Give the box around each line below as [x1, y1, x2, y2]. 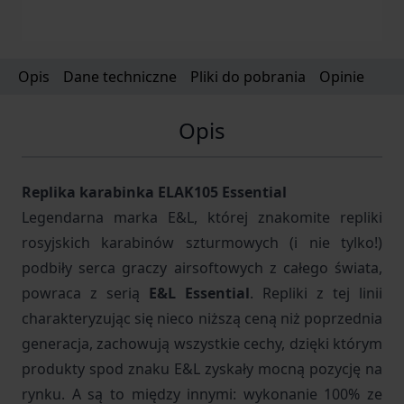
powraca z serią [22, 282, 149, 303]
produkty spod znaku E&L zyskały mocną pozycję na [22, 358, 382, 379]
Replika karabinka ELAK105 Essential [22, 181, 287, 202]
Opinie [319, 66, 364, 87]
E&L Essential [149, 282, 250, 303]
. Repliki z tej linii [250, 282, 382, 303]
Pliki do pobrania [190, 66, 306, 87]
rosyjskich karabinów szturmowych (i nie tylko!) [22, 232, 382, 252]
